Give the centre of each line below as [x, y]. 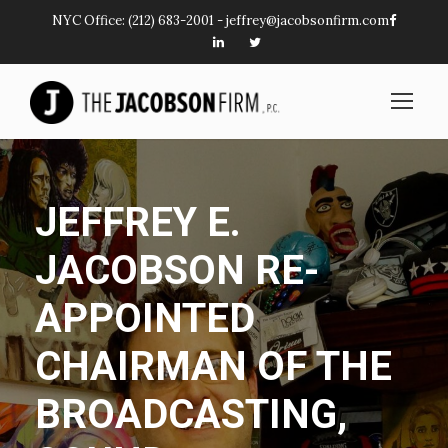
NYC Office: [90, 20]
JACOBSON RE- [177, 271]
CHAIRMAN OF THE [213, 367]
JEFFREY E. [138, 223]
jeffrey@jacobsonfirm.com [307, 20]
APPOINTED [145, 319]
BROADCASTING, [191, 415]
